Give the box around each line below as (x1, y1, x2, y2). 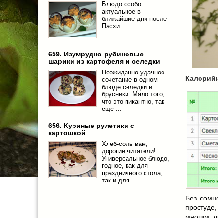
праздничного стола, (102, 169, 163, 177)
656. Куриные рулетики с (48, 122, 134, 129)
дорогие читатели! (102, 147, 156, 155)
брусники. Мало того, (102, 91, 164, 98)
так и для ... (102, 177, 137, 184)
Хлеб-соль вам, (102, 140, 148, 147)
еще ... (102, 105, 122, 112)
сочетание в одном (102, 76, 158, 83)
